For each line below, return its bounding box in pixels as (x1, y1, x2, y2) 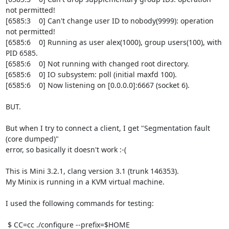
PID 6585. (5, 48, 38, 58)
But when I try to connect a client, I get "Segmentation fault (5, 123, 210, 133)
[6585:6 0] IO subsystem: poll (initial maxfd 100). (5, 70, 177, 79)
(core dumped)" (5, 134, 59, 144)
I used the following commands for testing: (5, 198, 154, 208)
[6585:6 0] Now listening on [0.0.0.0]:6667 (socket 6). (5, 80, 190, 90)
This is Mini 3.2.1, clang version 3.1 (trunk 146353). (5, 166, 179, 176)
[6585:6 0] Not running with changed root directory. (5, 59, 189, 68)
